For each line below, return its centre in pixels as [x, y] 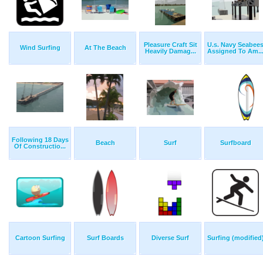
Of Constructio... [40, 146]
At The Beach [105, 48]
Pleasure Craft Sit [170, 45]
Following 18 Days [40, 140]
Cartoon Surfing [40, 238]
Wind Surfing [40, 48]
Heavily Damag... [170, 51]
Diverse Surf [170, 238]
